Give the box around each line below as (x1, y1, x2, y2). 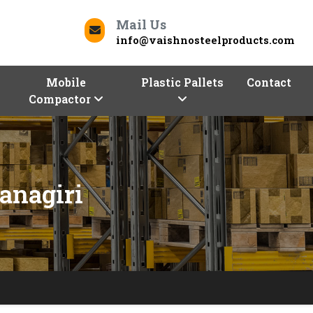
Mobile (45, 75, 86, 89)
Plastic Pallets (140, 75, 224, 89)
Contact (247, 75, 292, 89)
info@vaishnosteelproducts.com (116, 32, 294, 47)
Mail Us (116, 15, 166, 33)
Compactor (28, 92, 94, 106)
